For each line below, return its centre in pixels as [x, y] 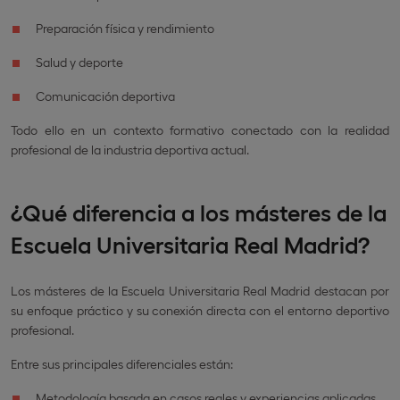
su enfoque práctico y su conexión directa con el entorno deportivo [200, 310]
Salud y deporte [79, 62]
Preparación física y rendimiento [125, 28]
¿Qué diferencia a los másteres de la [199, 211]
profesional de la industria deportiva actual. [130, 149]
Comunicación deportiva [105, 96]
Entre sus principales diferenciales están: [122, 363]
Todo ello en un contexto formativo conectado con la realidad [200, 129]
